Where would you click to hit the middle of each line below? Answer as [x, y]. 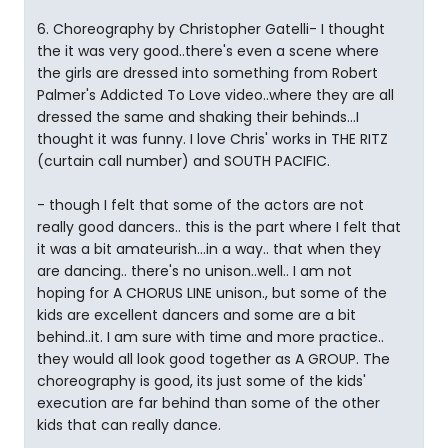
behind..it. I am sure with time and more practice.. [210, 337]
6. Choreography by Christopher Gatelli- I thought [211, 29]
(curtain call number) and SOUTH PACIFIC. [183, 161]
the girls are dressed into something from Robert [207, 73]
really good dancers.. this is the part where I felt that [219, 227]
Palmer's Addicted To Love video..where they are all [215, 95]
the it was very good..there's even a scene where [208, 51]
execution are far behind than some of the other [208, 403]
